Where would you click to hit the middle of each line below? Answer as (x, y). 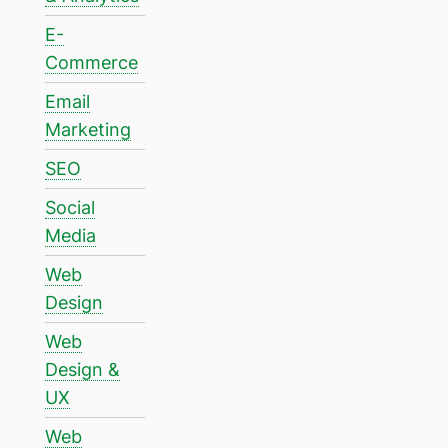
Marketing (88, 129)
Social (70, 207)
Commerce (91, 62)
